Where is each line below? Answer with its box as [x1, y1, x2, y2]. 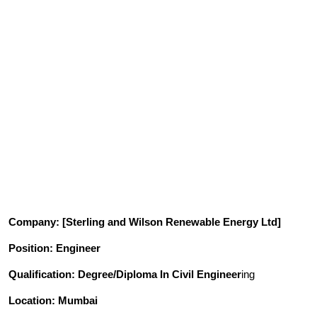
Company [8, 215, 56, 228]
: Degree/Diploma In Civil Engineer [71, 267, 241, 280]
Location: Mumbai [8, 294, 98, 306]
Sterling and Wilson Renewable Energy [66, 215, 258, 228]
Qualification [8, 267, 71, 280]
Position [8, 241, 50, 254]
